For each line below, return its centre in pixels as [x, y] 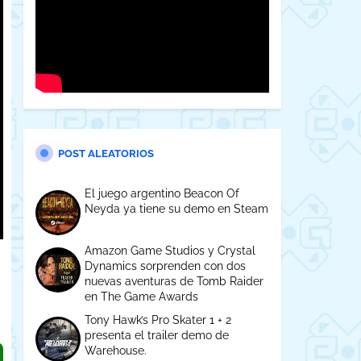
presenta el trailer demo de [156, 335]
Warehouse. [115, 351]
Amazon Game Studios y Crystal [170, 251]
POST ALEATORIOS [106, 154]
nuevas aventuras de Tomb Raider [174, 281]
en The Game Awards [141, 297]
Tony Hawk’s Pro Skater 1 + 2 [158, 320]
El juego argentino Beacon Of [162, 193]
